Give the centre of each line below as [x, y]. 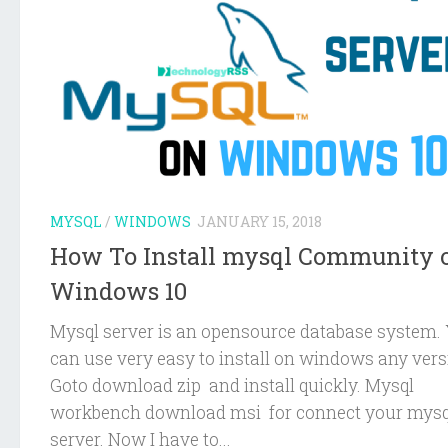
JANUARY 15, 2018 [259, 221]
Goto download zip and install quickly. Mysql [232, 385]
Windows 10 [118, 290]
